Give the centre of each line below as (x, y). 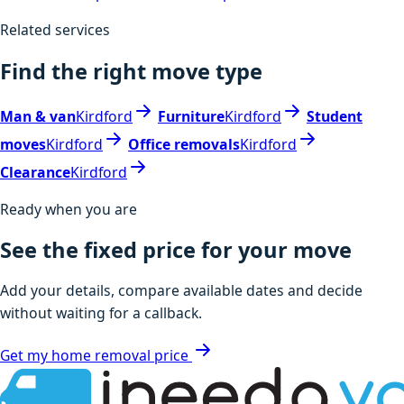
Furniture (191, 117)
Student (335, 117)
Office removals (184, 145)
